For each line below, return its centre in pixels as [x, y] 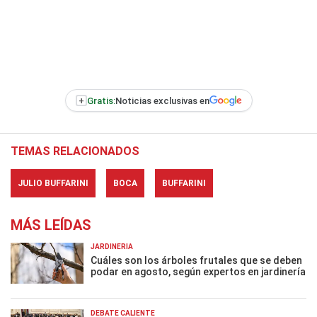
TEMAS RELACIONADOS [75, 151]
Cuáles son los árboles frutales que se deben [196, 260]
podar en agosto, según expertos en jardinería [198, 272]
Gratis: [101, 100]
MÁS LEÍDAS [51, 225]
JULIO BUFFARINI [53, 183]
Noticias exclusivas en [162, 100]
